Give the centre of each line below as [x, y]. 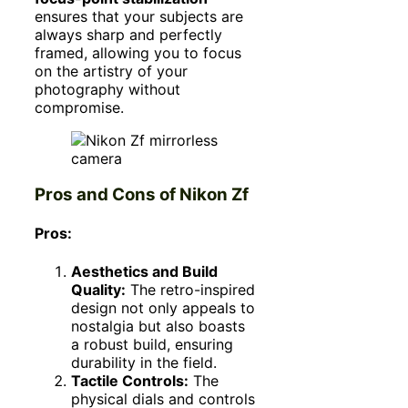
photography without [107, 89]
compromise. [79, 107]
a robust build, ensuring [152, 344]
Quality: [98, 289]
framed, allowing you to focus [138, 52]
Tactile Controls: [130, 380]
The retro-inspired [190, 289]
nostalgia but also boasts [158, 326]
